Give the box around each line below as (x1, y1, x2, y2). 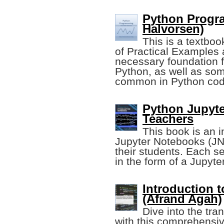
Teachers (142, 112, 193, 126)
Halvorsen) (142, 22, 204, 36)
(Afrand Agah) (142, 192, 222, 206)
